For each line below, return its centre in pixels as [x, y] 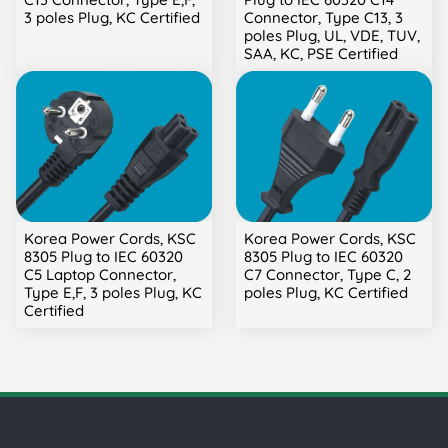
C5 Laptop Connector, [100, 275]
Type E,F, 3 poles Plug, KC [113, 293]
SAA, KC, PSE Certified [321, 54]
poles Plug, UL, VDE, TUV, [332, 36]
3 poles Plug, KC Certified [112, 18]
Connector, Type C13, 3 [323, 18]
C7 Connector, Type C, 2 [327, 275]
